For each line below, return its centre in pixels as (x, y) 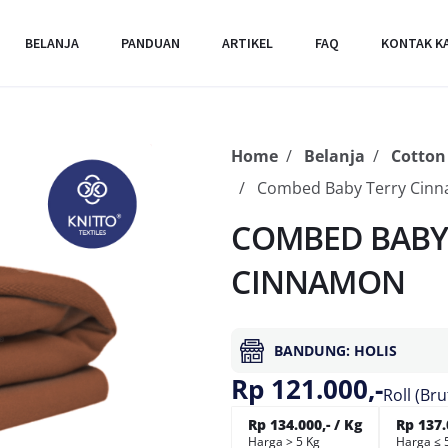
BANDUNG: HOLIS (336, 350)
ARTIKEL (247, 42)
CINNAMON (318, 281)
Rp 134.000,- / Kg (305, 424)
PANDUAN (150, 42)
